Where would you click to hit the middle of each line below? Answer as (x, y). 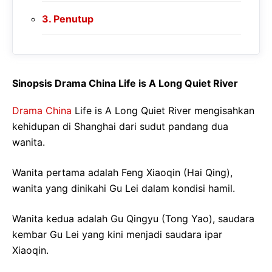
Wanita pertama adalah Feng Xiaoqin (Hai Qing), (122, 172)
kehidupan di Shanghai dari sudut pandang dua (120, 126)
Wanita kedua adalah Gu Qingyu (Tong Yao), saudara (133, 218)
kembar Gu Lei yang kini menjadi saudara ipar (117, 234)
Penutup (74, 19)
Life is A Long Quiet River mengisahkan (163, 110)
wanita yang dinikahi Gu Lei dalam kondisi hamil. (124, 188)
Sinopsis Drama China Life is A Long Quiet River (125, 83)
